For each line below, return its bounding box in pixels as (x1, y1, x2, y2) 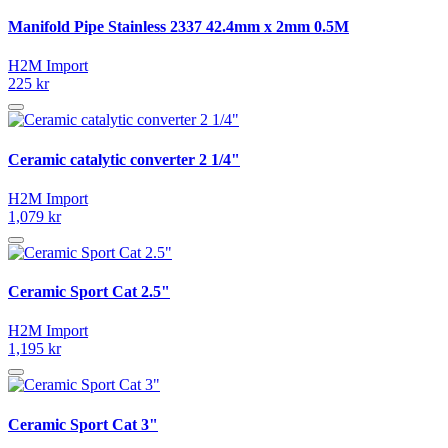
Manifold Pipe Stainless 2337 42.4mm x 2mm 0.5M (8, 18, 349, 36)
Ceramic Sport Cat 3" (8, 415, 158, 433)
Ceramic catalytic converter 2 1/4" (8, 150, 240, 168)
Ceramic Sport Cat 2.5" (8, 283, 170, 301)
